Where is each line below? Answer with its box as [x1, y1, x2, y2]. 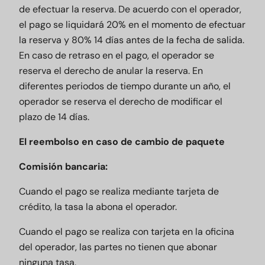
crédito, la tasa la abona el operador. [19, 201, 177, 213]
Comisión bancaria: [19, 160, 108, 173]
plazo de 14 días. [19, 111, 89, 123]
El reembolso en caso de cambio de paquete [19, 135, 225, 148]
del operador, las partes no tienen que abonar [19, 241, 217, 253]
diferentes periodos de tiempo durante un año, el [19, 80, 231, 92]
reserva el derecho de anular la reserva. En [19, 64, 203, 77]
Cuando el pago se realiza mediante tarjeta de [19, 185, 219, 198]
